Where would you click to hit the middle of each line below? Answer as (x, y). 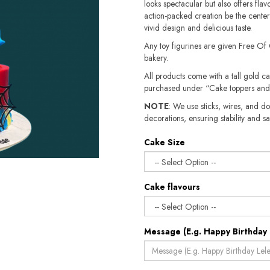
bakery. (156, 58)
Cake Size (165, 142)
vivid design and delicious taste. (198, 28)
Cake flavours (172, 187)
